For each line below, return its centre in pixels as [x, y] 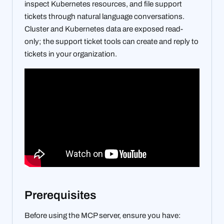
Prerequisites [62, 195]
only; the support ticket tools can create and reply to [111, 42]
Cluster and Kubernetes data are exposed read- [104, 29]
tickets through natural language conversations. [104, 17]
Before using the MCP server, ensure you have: [103, 215]
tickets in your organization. [71, 54]
